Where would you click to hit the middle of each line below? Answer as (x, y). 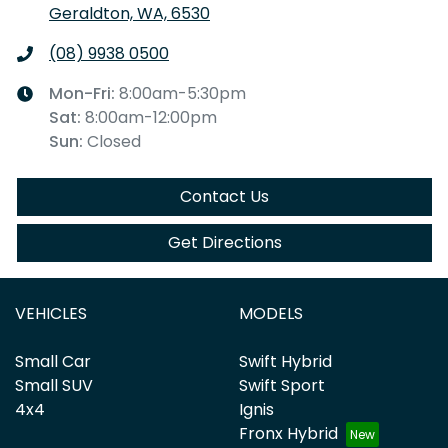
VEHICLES (51, 313)
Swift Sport (282, 385)
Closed (114, 141)
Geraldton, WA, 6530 (129, 13)
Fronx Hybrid (288, 433)
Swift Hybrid (285, 361)
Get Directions (224, 242)
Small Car (53, 361)
